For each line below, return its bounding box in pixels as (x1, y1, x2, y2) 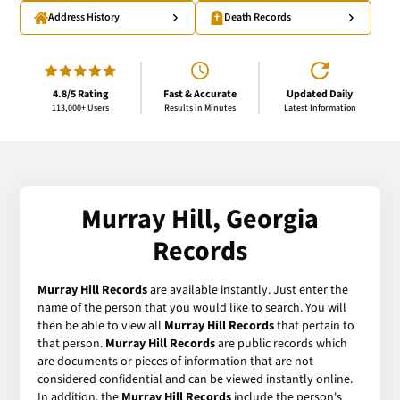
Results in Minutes (164, 101, 236, 114)
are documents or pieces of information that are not (37, 352, 314, 371)
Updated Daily (287, 86, 354, 102)
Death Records (224, 10, 291, 26)
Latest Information (283, 101, 356, 114)
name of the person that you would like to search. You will (37, 298, 347, 317)
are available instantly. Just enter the (147, 280, 349, 299)
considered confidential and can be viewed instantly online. (37, 370, 354, 388)
